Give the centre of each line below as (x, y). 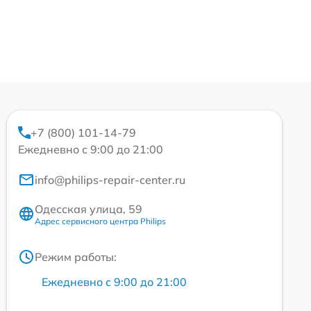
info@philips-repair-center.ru (110, 179)
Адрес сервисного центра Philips (100, 221)
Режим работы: (76, 257)
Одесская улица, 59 (89, 209)
